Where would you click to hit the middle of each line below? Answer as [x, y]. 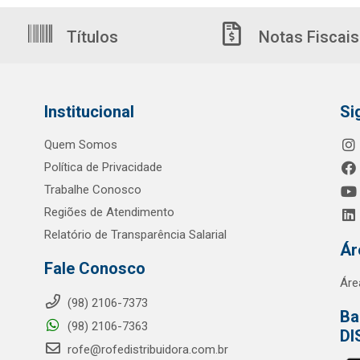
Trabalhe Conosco [92, 190]
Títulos [90, 37]
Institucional [89, 112]
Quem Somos [80, 145]
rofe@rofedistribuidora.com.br [146, 350]
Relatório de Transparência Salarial [135, 235]
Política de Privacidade [103, 167]
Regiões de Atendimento [109, 212]
